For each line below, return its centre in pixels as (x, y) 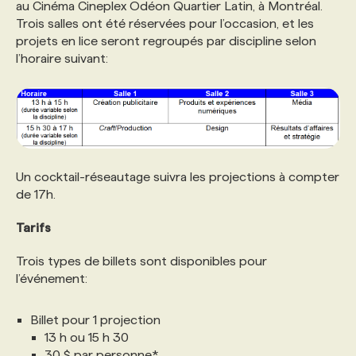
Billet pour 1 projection (95, 320)
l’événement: (52, 279)
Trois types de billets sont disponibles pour (141, 261)
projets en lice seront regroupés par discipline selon (166, 41)
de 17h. (36, 195)
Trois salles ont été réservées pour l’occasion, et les (165, 23)
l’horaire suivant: (62, 58)
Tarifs (33, 228)
